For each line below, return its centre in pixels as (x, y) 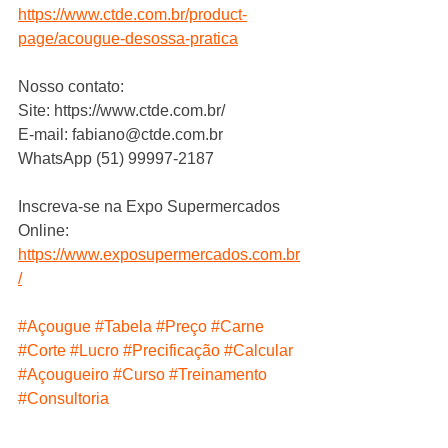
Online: (45, 231)
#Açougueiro (63, 375)
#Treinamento (218, 375)
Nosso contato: (71, 87)
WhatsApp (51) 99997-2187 (116, 159)
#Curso (139, 375)
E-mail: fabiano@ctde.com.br (120, 135)
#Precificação (171, 351)
